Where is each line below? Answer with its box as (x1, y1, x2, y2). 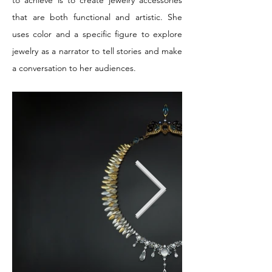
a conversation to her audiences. (12, 63, 136, 73)
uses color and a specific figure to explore (12, 29, 182, 39)
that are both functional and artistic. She (12, 12, 182, 22)
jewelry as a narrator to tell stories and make (12, 46, 182, 56)
